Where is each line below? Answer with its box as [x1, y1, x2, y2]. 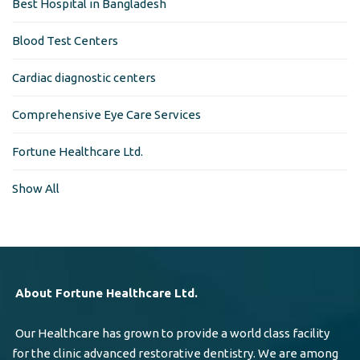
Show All [12, 182, 59, 195]
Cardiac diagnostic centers [12, 71, 156, 84]
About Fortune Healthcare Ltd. [14, 286, 198, 300]
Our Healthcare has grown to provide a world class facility [14, 326, 329, 340]
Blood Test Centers [12, 34, 118, 47]
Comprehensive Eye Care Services [12, 108, 201, 121]
